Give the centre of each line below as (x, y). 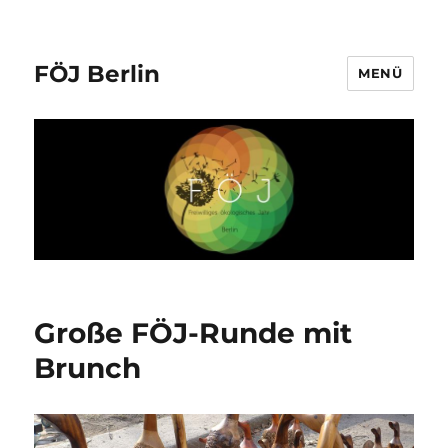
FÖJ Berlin (97, 73)
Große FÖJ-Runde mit (193, 333)
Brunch (88, 368)
